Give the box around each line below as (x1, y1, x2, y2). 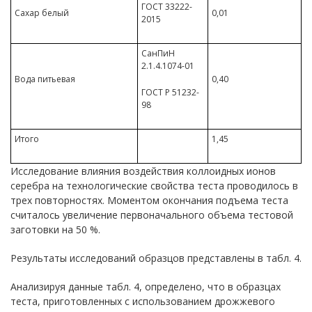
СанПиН (141, 47, 175, 59)
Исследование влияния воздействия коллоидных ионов (10, 164, 276, 178)
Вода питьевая (15, 73, 75, 85)
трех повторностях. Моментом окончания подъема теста (10, 194, 288, 207)
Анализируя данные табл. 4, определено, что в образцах (10, 280, 281, 293)
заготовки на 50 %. (10, 223, 100, 236)
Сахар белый (15, 7, 69, 19)
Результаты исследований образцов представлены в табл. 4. (10, 251, 302, 265)
